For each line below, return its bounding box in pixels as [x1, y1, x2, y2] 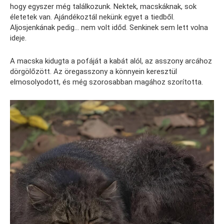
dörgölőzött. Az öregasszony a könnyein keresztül [10, 66, 177, 76]
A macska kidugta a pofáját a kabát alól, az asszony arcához [10, 56, 212, 65]
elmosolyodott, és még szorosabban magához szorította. [10, 77, 203, 86]
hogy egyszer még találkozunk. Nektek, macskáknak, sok [10, 1, 196, 11]
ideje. [10, 33, 26, 42]
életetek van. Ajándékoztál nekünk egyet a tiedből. [10, 12, 174, 21]
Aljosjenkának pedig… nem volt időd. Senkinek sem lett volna [10, 22, 208, 32]
